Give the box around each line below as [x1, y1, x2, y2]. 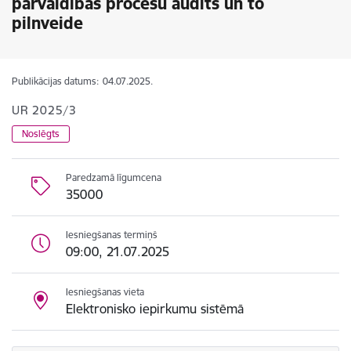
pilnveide [12, 13, 83, 34]
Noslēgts [22, 128, 60, 139]
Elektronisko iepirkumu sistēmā [66, 301, 244, 317]
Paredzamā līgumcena [66, 172, 161, 183]
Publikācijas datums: [12, 75, 99, 87]
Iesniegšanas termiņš [66, 229, 157, 241]
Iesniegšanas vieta [66, 286, 144, 298]
